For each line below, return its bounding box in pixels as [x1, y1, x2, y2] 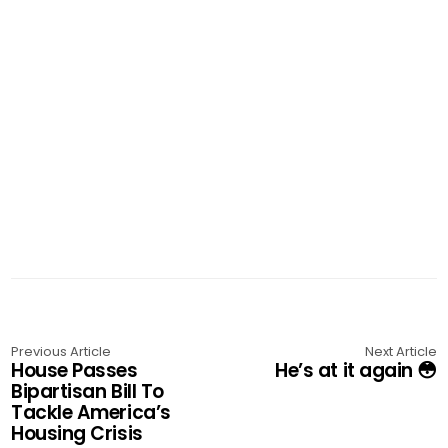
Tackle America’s [11, 399, 171, 427]
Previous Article [11, 342, 112, 362]
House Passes [11, 357, 138, 385]
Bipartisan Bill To [11, 378, 164, 406]
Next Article [364, 342, 437, 362]
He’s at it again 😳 [275, 357, 437, 385]
